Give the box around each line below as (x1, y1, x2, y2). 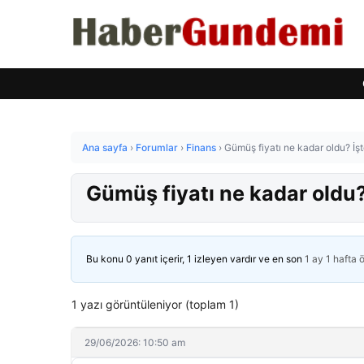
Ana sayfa (82, 141, 128, 154)
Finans (186, 141, 216, 154)
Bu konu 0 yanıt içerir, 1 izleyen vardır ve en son (86, 253, 305, 265)
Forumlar (136, 141, 178, 154)
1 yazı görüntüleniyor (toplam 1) (71, 297, 239, 311)
